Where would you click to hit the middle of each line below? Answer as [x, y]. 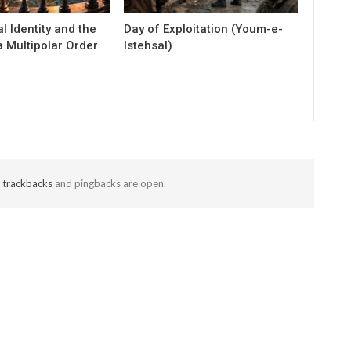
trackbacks [27, 183]
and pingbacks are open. [109, 183]
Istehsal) [148, 45]
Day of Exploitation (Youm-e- [204, 29]
